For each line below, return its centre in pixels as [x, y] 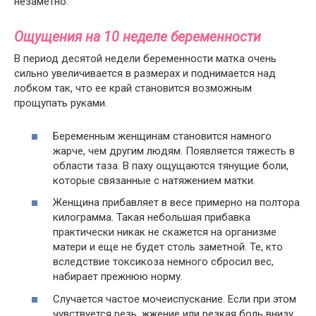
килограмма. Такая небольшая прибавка [152, 217]
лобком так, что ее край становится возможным [133, 88]
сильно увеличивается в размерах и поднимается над [145, 73]
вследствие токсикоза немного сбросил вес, [163, 262]
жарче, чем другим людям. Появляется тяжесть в [174, 151]
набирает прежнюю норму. [118, 276]
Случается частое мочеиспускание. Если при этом [175, 299]
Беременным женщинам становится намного [162, 136]
